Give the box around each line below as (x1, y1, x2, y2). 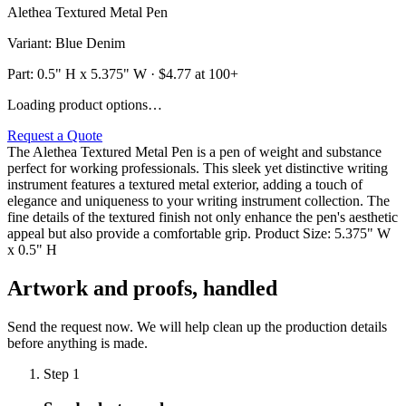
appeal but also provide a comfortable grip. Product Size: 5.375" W (7, 225, 391, 241)
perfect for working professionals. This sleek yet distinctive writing (7, 159, 388, 176)
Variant (7, 34, 48, 51)
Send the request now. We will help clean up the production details (7, 318, 387, 334)
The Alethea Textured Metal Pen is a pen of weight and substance (7, 143, 382, 159)
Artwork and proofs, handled (7, 275, 277, 300)
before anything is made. (7, 334, 148, 351)
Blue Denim (55, 34, 125, 51)
